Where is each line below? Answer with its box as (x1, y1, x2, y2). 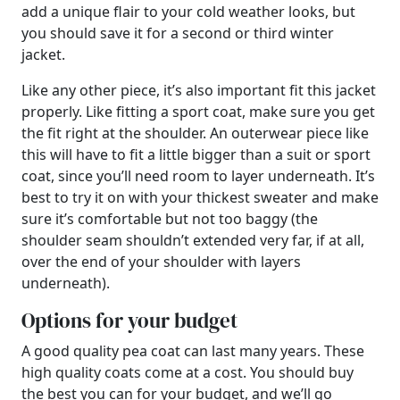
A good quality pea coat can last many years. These (21, 341, 364, 361)
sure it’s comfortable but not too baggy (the (21, 209, 318, 229)
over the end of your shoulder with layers (21, 252, 301, 271)
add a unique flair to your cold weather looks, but (21, 2, 355, 21)
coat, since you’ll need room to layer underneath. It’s (21, 166, 375, 186)
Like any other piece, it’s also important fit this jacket (21, 80, 376, 100)
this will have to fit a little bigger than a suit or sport (21, 145, 371, 164)
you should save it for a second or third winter (21, 23, 334, 43)
